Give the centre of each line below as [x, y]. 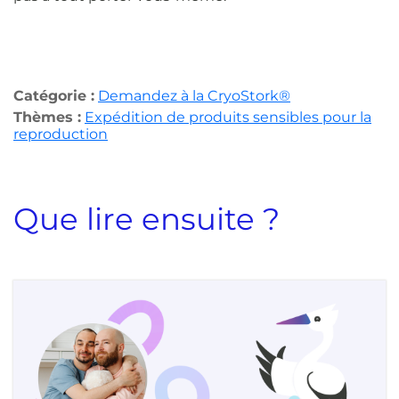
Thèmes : [47, 117]
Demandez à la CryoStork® [194, 95]
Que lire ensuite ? [147, 219]
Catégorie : [54, 95]
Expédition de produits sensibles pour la [228, 117]
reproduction [61, 134]
